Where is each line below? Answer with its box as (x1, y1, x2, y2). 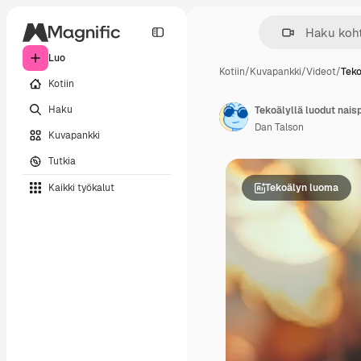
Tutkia (48, 154, 76, 168)
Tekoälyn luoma (265, 180, 338, 194)
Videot (306, 65, 336, 78)
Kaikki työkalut (48, 180, 114, 194)
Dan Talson (255, 121, 304, 134)
